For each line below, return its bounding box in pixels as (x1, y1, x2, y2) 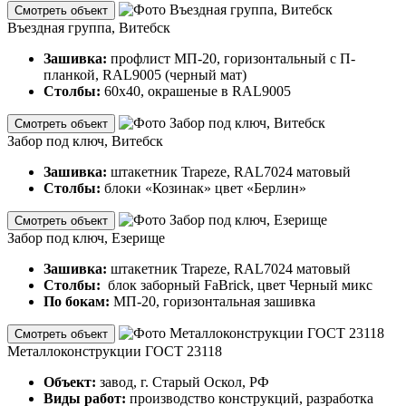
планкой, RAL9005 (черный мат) (43, 66, 246, 82)
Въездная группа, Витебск (7, 19, 170, 35)
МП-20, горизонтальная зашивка (113, 293, 315, 309)
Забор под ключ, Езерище (7, 229, 165, 246)
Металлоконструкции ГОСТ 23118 (7, 343, 222, 359)
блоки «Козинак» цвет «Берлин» (104, 179, 306, 196)
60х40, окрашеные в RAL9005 (104, 82, 291, 99)
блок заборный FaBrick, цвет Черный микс (104, 276, 372, 293)
